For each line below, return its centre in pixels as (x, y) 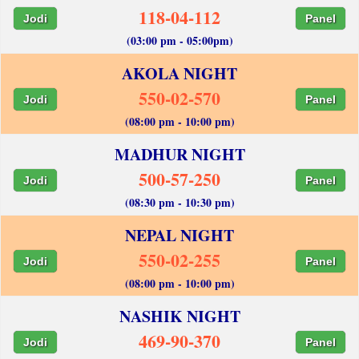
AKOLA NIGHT (179, 73)
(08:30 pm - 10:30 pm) (179, 202)
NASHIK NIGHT (179, 316)
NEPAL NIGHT (179, 235)
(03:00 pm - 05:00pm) (179, 40)
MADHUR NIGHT (179, 154)
